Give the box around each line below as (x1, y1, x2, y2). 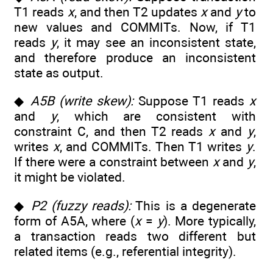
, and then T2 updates (74, 4, 201, 20)
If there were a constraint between (14, 154, 213, 170)
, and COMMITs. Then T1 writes (59, 139, 247, 155)
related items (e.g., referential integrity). (14, 243, 236, 259)
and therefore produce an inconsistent (14, 50, 256, 66)
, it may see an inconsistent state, (57, 35, 257, 51)
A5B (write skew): (30, 93, 133, 109)
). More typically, (163, 213, 256, 229)
